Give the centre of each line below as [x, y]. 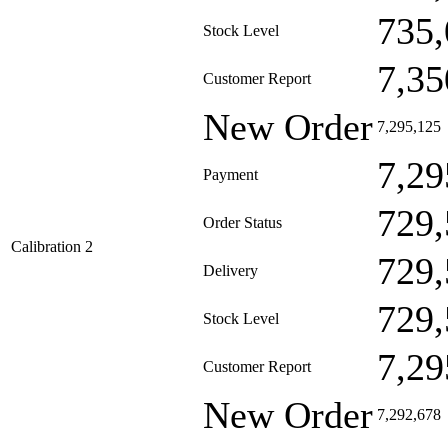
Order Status [242, 222]
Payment [230, 174]
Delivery [230, 270]
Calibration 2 [52, 246]
